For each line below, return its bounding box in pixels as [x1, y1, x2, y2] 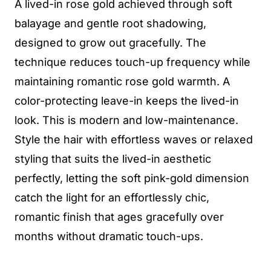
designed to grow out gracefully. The [15, 36, 206, 49]
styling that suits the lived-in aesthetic [15, 152, 211, 165]
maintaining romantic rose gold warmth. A [15, 75, 230, 88]
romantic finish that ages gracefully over [15, 211, 224, 223]
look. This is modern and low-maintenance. [15, 114, 238, 126]
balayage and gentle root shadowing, [15, 17, 206, 30]
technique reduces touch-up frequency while [15, 56, 250, 68]
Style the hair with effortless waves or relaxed [15, 133, 253, 146]
